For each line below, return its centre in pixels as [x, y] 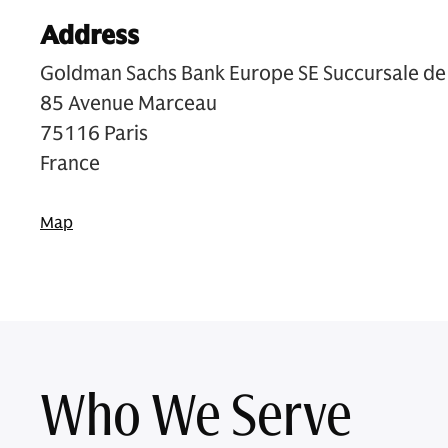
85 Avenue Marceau [128, 103]
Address [89, 35]
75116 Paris [94, 133]
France [70, 163]
